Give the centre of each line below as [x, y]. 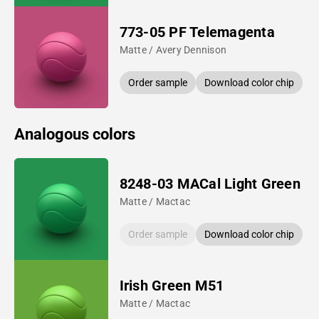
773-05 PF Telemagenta [197, 32]
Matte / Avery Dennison [173, 49]
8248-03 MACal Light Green [210, 183]
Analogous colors [75, 134]
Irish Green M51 [172, 285]
